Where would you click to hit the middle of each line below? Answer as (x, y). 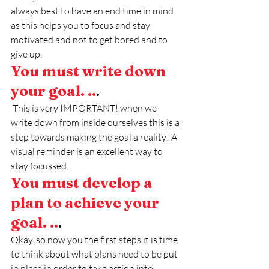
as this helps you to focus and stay (81, 26)
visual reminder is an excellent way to (88, 152)
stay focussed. (40, 166)
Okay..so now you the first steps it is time (95, 240)
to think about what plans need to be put (95, 254)
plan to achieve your (86, 203)
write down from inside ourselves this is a (96, 123)
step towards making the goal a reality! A (95, 137)
